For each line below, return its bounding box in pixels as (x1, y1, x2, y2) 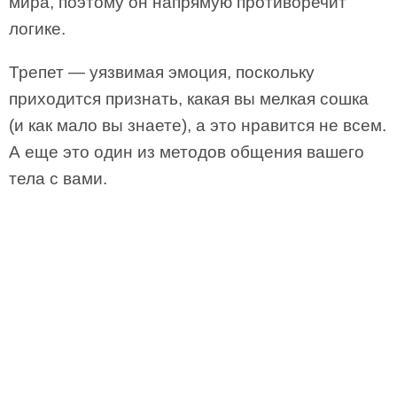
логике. (9, 19, 66, 38)
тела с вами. (9, 169, 107, 188)
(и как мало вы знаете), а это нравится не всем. (9, 116, 386, 135)
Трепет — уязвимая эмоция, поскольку (9, 63, 315, 82)
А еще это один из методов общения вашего (9, 143, 364, 161)
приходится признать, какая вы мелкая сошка (9, 90, 369, 108)
